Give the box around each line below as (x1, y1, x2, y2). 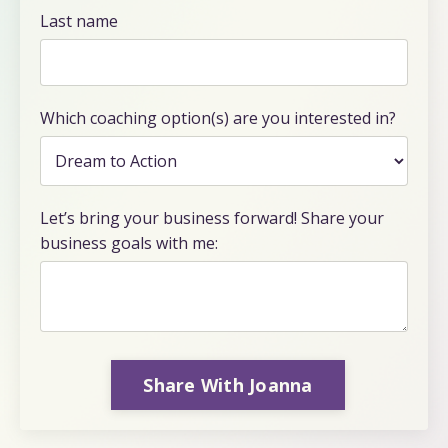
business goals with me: (40, 232, 218, 255)
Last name (40, 10, 118, 33)
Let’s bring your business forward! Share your (40, 207, 384, 230)
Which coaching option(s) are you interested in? (40, 107, 396, 130)
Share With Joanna (143, 372, 313, 397)
